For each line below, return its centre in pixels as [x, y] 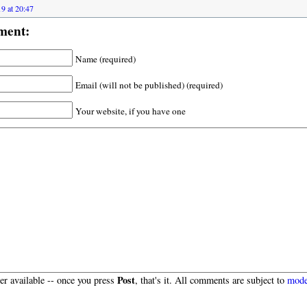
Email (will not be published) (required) [149, 85]
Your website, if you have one [130, 111]
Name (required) [105, 59]
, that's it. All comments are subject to [211, 280]
